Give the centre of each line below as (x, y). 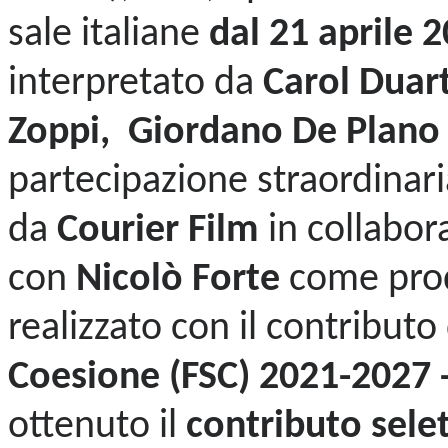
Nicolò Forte (178, 279)
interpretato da (131, 83)
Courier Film (162, 230)
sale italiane (104, 34)
